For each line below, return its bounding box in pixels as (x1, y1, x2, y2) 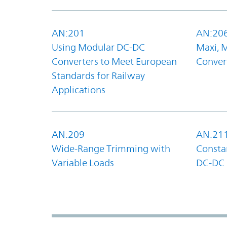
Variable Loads (52, 157, 114, 168)
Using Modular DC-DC (52, 41, 145, 53)
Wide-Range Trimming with (52, 142, 170, 154)
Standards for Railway (52, 69, 145, 81)
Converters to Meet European (52, 55, 177, 67)
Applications (52, 84, 105, 95)
